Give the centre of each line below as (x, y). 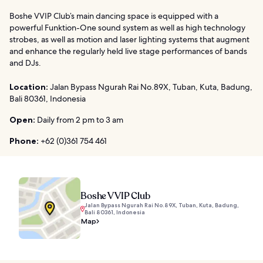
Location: (29, 87)
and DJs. (25, 63)
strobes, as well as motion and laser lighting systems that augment (129, 39)
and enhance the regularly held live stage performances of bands (128, 51)
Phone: (24, 141)
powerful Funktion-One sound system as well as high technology (127, 27)
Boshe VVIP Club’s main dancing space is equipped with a (114, 16)
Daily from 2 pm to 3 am (79, 119)
